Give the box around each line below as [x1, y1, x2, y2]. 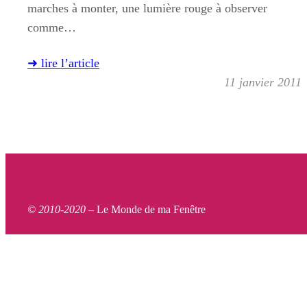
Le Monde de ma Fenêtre [97, 204, 206, 216]
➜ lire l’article [27, 56, 99, 71]
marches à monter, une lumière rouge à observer [27, 1, 267, 16]
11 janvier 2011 [224, 75, 302, 90]
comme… [27, 21, 76, 35]
